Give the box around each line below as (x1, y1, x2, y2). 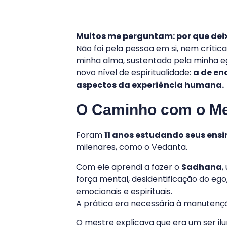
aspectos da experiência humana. (76, 79, 224, 91)
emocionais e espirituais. (76, 185, 172, 197)
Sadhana (181, 161, 222, 173)
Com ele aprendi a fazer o (76, 161, 181, 173)
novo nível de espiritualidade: (76, 67, 193, 79)
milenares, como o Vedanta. (76, 141, 187, 154)
